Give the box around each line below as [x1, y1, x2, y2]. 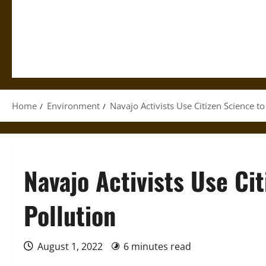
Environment [47, 100, 100, 112]
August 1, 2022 [35, 240, 105, 253]
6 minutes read [123, 240, 191, 253]
